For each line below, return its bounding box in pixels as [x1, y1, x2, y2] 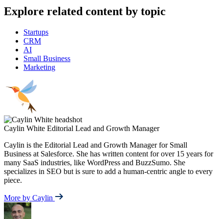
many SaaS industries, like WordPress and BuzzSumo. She [4, 158, 185, 167]
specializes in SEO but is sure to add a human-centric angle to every [4, 167, 213, 176]
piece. [4, 176, 22, 185]
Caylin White [4, 124, 45, 133]
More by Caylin [4, 194, 55, 202]
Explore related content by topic [4, 5, 166, 18]
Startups [23, 28, 48, 37]
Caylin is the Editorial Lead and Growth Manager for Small [4, 141, 187, 150]
